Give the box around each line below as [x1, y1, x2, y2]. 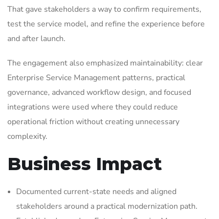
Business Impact [7, 153, 162, 175]
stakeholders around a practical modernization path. [16, 201, 197, 212]
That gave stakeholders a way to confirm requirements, [7, 4, 201, 15]
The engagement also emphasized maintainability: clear [7, 58, 203, 69]
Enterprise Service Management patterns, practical [7, 72, 185, 84]
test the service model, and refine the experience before [7, 19, 205, 30]
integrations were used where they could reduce [7, 102, 178, 113]
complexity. [7, 131, 47, 142]
